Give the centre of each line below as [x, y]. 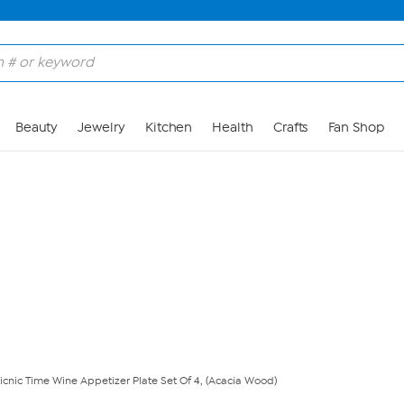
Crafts [290, 128]
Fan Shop [356, 128]
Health [233, 128]
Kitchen [169, 128]
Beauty [37, 128]
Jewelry [101, 128]
